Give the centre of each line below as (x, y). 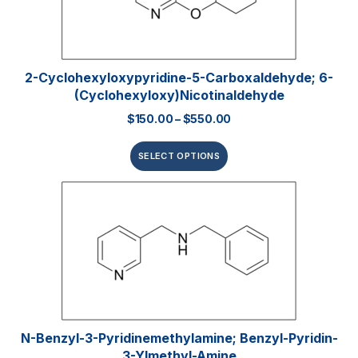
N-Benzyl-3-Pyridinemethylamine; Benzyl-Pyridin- (179, 338)
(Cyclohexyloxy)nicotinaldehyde (179, 95)
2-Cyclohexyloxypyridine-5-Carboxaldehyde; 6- (179, 78)
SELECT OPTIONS (179, 156)
